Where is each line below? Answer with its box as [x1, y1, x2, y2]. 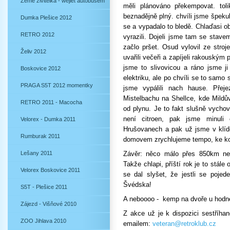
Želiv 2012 [21, 48, 46, 54]
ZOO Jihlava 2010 [21, 218, 66, 224]
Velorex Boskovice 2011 [21, 167, 80, 173]
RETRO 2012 [21, 31, 54, 37]
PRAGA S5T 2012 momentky [21, 82, 93, 88]
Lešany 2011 [21, 150, 52, 156]
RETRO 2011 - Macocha [21, 99, 82, 105]
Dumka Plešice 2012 [21, 14, 72, 21]
